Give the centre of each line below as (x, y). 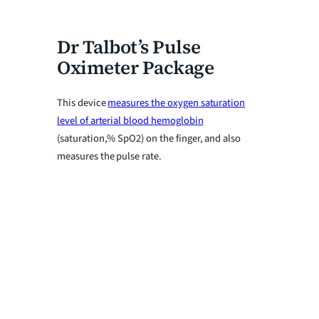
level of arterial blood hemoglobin (130, 120)
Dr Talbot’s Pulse (129, 47)
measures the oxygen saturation (177, 103)
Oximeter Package (136, 68)
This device (83, 103)
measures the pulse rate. (109, 156)
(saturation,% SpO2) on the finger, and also (149, 138)
